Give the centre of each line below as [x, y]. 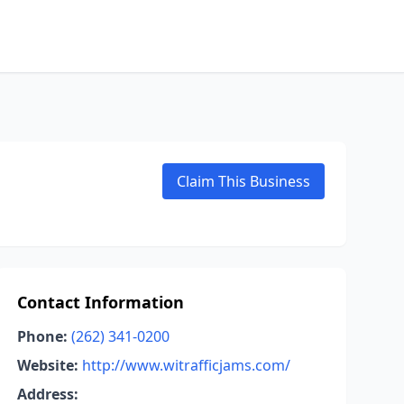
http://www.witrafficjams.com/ [186, 365]
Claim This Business [243, 181]
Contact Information [100, 302]
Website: [47, 365]
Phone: [42, 336]
